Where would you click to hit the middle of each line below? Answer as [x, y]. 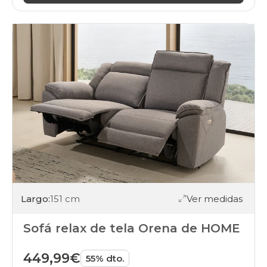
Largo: [35, 198]
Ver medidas [215, 198]
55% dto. [105, 259]
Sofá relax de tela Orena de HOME [132, 229]
